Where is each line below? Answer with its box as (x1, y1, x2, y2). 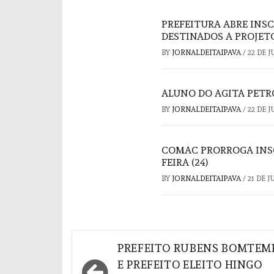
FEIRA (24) (161, 157, 208, 168)
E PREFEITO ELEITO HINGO (117, 258, 262, 271)
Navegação (78, 235, 168, 257)
